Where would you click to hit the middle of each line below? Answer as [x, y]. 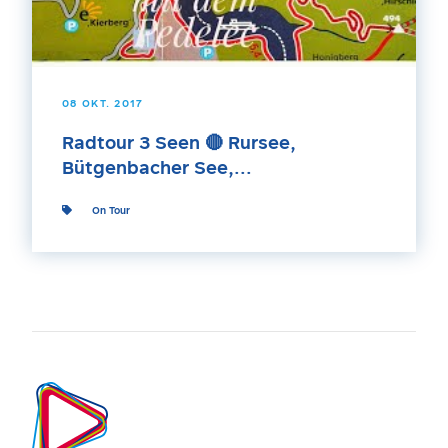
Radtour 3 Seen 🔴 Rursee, [179, 144]
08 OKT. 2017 [103, 104]
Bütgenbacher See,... [157, 169]
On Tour [111, 211]
